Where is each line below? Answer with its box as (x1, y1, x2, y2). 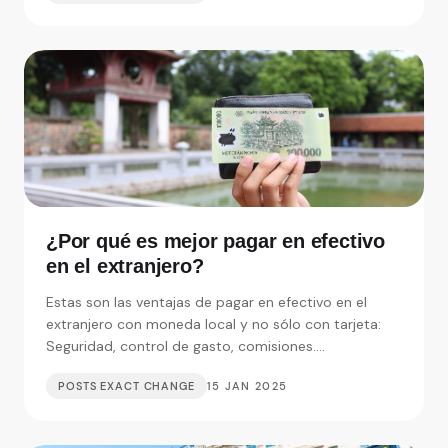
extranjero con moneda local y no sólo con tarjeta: (46, 314, 381, 333)
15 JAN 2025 (206, 378, 288, 393)
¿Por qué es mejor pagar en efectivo (46, 229, 385, 252)
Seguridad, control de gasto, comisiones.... (46, 336, 325, 355)
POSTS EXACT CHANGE (58, 378, 195, 393)
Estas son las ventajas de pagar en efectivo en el (46, 292, 367, 311)
